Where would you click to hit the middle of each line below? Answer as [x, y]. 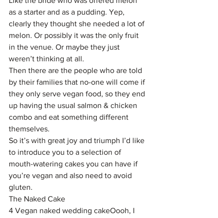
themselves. [29, 129]
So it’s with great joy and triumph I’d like [78, 140]
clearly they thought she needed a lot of [78, 24]
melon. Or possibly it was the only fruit [75, 35]
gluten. [21, 187]
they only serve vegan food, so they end [78, 94]
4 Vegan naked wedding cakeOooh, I [73, 210]
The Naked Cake [37, 199]
